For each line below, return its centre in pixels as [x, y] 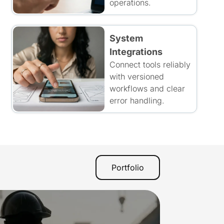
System [126, 38]
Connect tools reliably [150, 64]
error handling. [137, 100]
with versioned [136, 76]
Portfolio [128, 167]
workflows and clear [147, 88]
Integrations [136, 52]
